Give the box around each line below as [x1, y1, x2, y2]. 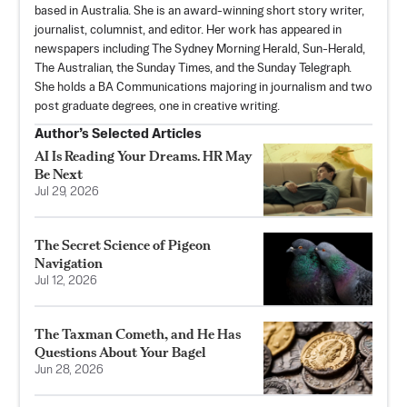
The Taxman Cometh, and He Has [35, 324, 241, 342]
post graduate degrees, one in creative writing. [35, 100, 280, 113]
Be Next [35, 164, 83, 183]
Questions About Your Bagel [35, 342, 206, 361]
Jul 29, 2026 [35, 185, 99, 198]
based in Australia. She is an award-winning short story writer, [35, 5, 364, 17]
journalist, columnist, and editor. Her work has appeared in [35, 24, 342, 36]
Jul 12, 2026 [35, 274, 97, 287]
